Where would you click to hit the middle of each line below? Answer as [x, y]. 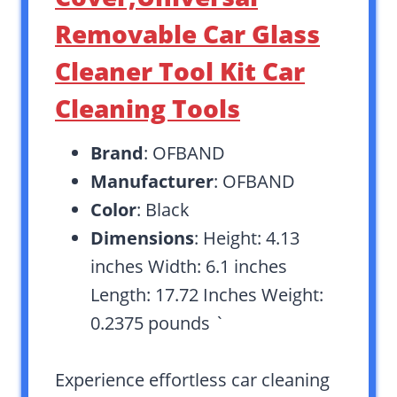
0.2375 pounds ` [158, 323]
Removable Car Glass [187, 34]
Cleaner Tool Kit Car [180, 71]
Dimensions [142, 238]
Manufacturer [152, 182]
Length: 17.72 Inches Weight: [207, 295]
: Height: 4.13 [247, 238]
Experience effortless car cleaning [192, 380]
